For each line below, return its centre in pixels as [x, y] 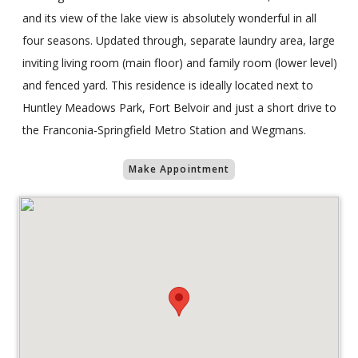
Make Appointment [179, 169]
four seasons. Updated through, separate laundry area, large [179, 40]
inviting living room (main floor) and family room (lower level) [180, 62]
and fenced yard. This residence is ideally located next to [168, 85]
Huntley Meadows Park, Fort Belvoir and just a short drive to [179, 107]
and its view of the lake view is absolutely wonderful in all [169, 18]
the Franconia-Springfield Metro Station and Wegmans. [164, 129]
